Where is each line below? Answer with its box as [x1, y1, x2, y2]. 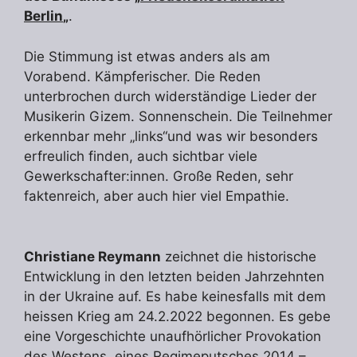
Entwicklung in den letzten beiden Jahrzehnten [24, 268, 324, 284]
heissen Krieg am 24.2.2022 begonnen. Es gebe [24, 308, 331, 324]
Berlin [24, 8, 63, 25]
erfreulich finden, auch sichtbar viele [24, 147, 257, 164]
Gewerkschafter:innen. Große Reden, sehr [24, 167, 293, 184]
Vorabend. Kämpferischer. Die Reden [24, 68, 261, 84]
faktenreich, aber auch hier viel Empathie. [24, 187, 289, 204]
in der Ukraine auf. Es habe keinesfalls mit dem [24, 288, 326, 304]
